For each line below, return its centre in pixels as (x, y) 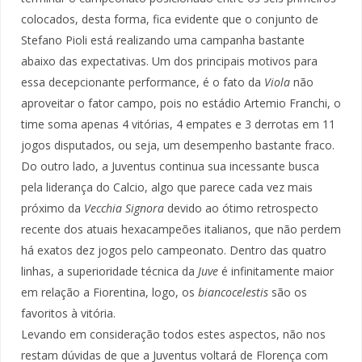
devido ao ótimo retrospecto (241, 208)
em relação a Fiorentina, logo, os (109, 292)
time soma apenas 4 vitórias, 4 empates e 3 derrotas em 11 (178, 124)
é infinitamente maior (276, 271)
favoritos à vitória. (68, 313)
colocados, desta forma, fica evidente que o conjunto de (170, 19)
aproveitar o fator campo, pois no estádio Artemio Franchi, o (181, 103)
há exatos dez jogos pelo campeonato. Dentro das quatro (174, 250)
